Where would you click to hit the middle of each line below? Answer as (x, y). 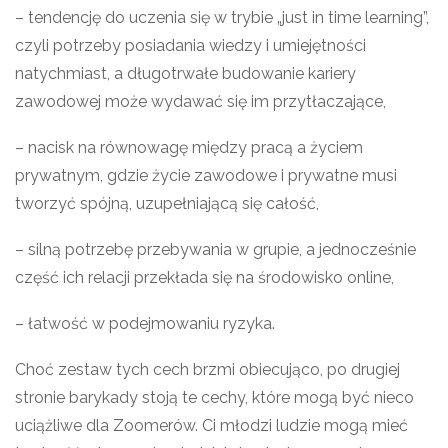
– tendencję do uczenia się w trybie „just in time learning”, (222, 17)
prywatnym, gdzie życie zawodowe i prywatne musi (206, 175)
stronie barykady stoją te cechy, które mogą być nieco (214, 397)
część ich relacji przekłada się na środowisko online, (204, 277)
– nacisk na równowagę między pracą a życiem (189, 147)
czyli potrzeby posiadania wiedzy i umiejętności (190, 45)
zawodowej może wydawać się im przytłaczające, (200, 101)
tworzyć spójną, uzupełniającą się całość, (167, 203)
